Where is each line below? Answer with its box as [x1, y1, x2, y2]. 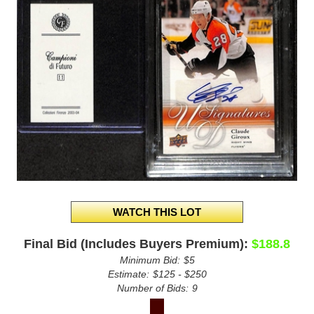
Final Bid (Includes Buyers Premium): [24, 236, 248, 251]
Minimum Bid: [119, 254, 180, 266]
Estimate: [107, 268, 149, 280]
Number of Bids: [116, 282, 189, 294]
